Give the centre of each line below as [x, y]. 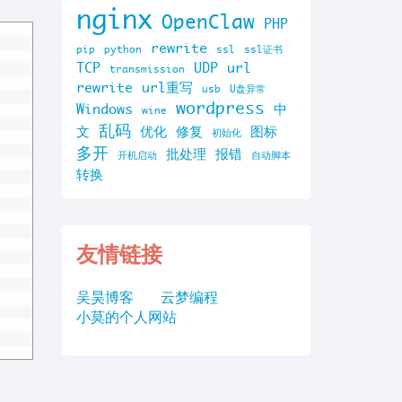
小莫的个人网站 [127, 317]
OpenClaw [208, 22]
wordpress [220, 108]
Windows [105, 109]
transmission [147, 69]
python [123, 49]
